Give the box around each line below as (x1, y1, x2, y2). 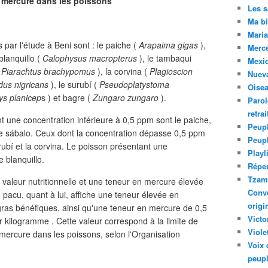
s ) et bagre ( (41, 92, 93, 103)
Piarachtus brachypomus (1, 65, 95, 77)
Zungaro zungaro (93, 92, 159, 103)
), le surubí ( (48, 78, 99, 90)
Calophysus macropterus (42, 52, 137, 64)
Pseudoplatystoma (99, 78, 169, 90)
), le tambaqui (137, 52, 191, 64)
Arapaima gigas (139, 39, 198, 51)
